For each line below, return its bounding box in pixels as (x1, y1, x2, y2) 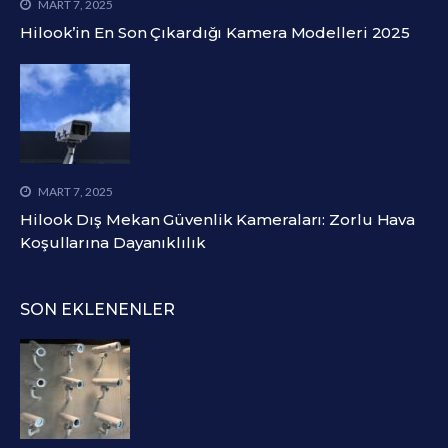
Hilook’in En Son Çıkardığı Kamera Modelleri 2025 (20, 23, 411, 43)
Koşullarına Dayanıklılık (20, 233, 206, 253)
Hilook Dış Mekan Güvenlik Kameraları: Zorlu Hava (20, 210, 416, 230)
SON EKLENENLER (20, 300, 175, 320)
